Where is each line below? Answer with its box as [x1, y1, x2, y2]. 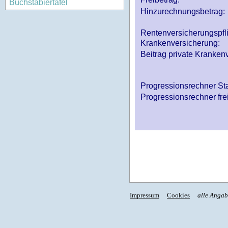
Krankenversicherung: [140, 39, 220, 48]
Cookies [167, 191, 190, 199]
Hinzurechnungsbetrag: [140, 7, 225, 16]
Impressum [130, 191, 159, 199]
